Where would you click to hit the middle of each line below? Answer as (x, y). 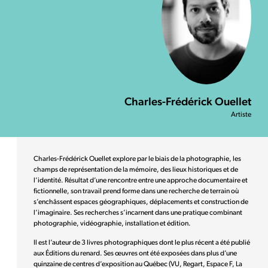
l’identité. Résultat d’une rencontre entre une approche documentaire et (141, 180)
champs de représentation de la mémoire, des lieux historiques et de (136, 170)
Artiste (241, 115)
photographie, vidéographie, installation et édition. (112, 223)
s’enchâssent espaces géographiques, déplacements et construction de (141, 202)
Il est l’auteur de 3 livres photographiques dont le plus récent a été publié (142, 243)
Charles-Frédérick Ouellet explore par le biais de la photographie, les (137, 159)
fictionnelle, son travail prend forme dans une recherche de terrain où (136, 191)
